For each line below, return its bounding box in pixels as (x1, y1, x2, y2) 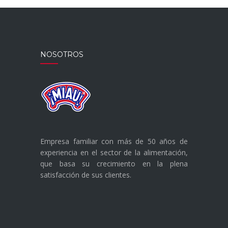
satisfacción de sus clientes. (40, 169, 131, 180)
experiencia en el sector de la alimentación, (40, 147, 188, 157)
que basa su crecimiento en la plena (40, 158, 188, 168)
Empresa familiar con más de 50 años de (40, 136, 188, 146)
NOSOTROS (40, 49, 83, 59)
